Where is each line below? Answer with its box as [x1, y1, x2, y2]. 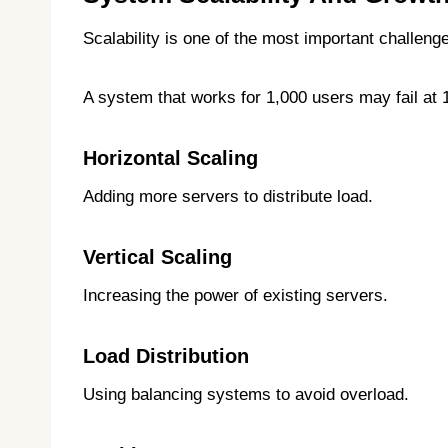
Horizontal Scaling [83, 147, 258, 170]
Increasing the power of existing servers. [83, 286, 388, 306]
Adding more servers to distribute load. [83, 187, 373, 207]
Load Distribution [83, 345, 249, 368]
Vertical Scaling [83, 246, 232, 269]
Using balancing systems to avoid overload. [83, 385, 409, 405]
